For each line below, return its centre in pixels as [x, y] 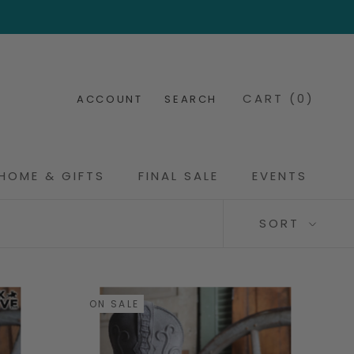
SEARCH [191, 99]
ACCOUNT [110, 99]
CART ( [270, 98]
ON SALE [114, 304]
